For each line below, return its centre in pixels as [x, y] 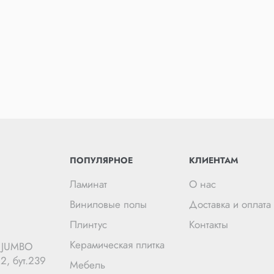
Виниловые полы [109, 204]
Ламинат [89, 184]
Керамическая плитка [117, 245]
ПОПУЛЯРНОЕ [102, 160]
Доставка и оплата [230, 204]
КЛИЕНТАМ [213, 160]
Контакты [208, 224]
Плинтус [89, 224]
